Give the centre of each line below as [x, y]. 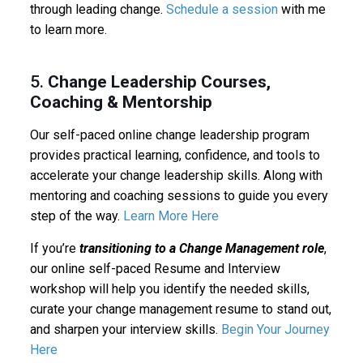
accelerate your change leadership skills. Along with [176, 175]
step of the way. [76, 216]
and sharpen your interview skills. [125, 329]
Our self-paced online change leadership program [169, 135]
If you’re [54, 248]
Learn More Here [171, 216]
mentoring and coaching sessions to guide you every [179, 195]
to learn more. [68, 29]
